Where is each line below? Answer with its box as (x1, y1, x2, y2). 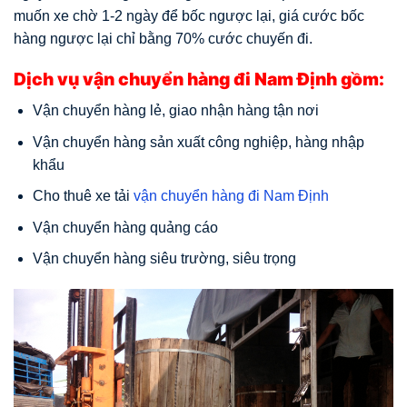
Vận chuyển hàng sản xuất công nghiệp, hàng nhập (32, 134, 364, 150)
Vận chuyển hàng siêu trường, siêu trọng (32, 251, 296, 267)
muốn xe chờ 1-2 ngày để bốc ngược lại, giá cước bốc (14, 7, 364, 24)
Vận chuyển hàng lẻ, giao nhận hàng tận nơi (32, 102, 319, 118)
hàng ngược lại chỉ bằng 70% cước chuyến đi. (14, 30, 313, 46)
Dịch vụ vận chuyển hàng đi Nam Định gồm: (14, 68, 384, 91)
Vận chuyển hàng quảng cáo (32, 219, 218, 235)
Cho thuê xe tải (32, 188, 134, 204)
